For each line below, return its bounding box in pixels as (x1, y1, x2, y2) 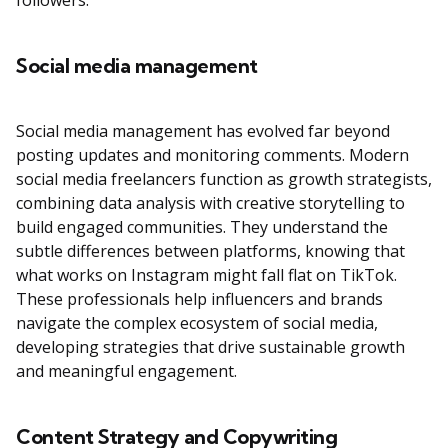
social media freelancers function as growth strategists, (16, 168, 432, 191)
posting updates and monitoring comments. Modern (16, 144, 409, 167)
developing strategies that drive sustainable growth (16, 336, 405, 359)
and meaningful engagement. (16, 360, 237, 383)
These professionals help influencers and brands (16, 288, 383, 311)
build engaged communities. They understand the (16, 216, 388, 239)
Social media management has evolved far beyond (16, 120, 390, 143)
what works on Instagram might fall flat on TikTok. (16, 264, 397, 287)
